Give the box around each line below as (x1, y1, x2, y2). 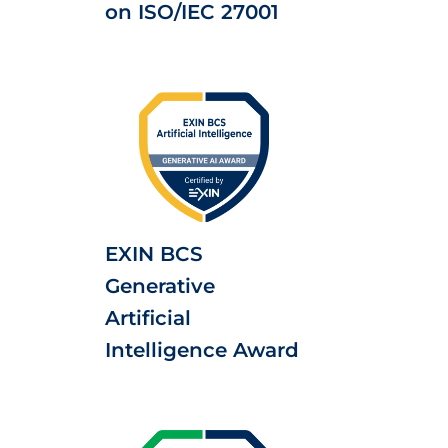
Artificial (105, 306, 191, 330)
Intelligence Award (105, 338, 299, 362)
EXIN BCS (105, 242, 203, 266)
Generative (105, 274, 215, 298)
